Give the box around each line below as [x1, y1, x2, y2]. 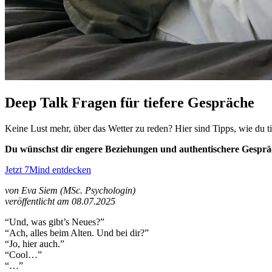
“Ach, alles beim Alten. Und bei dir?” [5, 227, 149, 238]
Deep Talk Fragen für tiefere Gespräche [5, 94, 254, 110]
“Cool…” [5, 249, 42, 260]
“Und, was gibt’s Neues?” [5, 216, 104, 227]
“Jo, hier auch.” [5, 238, 64, 249]
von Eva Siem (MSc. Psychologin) [5, 185, 135, 195]
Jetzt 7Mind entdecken [5, 164, 91, 175]
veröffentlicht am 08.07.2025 [5, 195, 115, 206]
